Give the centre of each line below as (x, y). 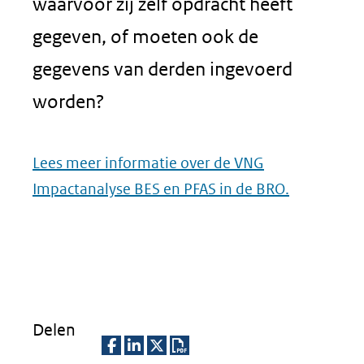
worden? (69, 101)
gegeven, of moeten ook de (145, 36)
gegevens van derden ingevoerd (162, 69)
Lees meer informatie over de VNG (148, 163)
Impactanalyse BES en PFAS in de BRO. (161, 189)
